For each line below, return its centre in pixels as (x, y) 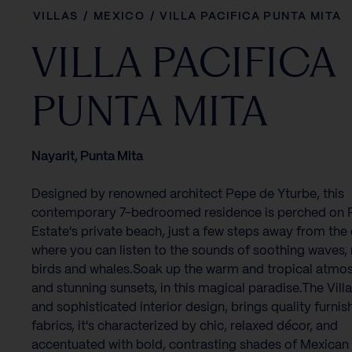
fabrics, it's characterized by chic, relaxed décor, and (185, 326)
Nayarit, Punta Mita (87, 156)
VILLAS (56, 16)
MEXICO (119, 16)
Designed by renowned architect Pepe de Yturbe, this (188, 194)
